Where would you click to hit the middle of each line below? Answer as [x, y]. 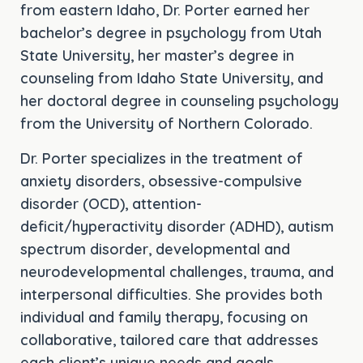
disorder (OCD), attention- [111, 203]
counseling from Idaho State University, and [172, 79]
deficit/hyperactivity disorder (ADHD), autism [177, 226]
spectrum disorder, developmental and [155, 249]
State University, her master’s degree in [157, 56]
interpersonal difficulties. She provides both [171, 294]
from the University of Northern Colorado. [167, 124]
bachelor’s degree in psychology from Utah [171, 33]
